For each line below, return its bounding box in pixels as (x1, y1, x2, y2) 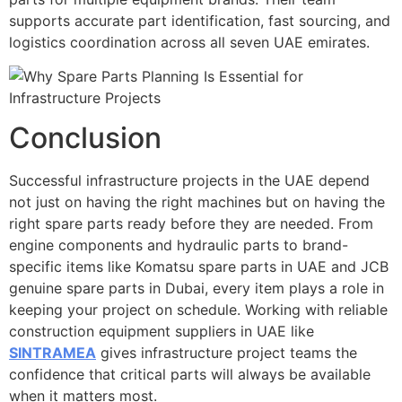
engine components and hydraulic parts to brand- (9, 236, 348, 255)
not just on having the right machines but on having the (9, 193, 385, 212)
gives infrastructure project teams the (96, 344, 357, 363)
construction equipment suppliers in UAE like (9, 322, 314, 341)
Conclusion (9, 120, 162, 156)
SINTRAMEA (9, 344, 96, 363)
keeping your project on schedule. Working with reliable (9, 301, 388, 319)
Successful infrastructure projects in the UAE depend (9, 171, 370, 190)
